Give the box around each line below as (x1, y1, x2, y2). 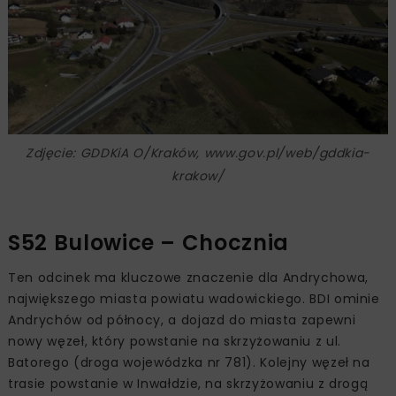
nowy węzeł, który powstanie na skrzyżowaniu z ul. (8, 331, 341, 350)
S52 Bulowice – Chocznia (8, 227, 289, 257)
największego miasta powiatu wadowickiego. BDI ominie (8, 289, 380, 308)
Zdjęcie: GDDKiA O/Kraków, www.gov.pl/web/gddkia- (25, 143, 371, 162)
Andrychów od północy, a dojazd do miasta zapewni (8, 310, 356, 329)
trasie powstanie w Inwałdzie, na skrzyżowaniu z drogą (8, 374, 369, 392)
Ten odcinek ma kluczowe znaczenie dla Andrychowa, (8, 268, 369, 286)
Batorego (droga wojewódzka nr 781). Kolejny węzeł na (8, 353, 370, 371)
